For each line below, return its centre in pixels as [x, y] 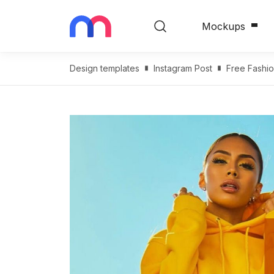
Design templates [105, 68]
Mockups [224, 26]
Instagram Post [183, 68]
